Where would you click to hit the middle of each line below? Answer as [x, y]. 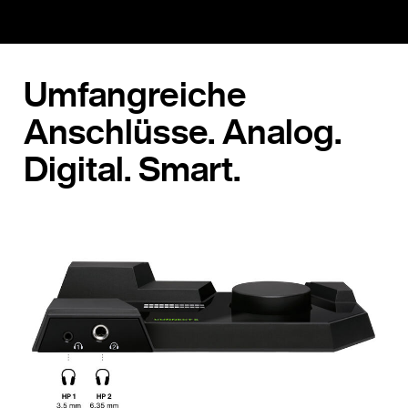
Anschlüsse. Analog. [183, 131]
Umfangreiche [135, 94]
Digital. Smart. [132, 168]
